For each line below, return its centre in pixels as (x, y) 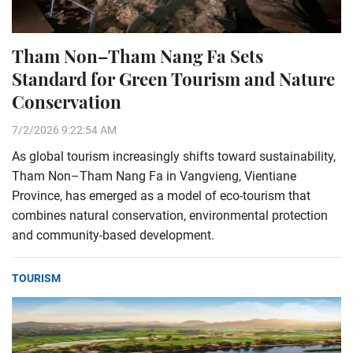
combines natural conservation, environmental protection (170, 216)
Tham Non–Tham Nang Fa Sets (137, 56)
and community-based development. (113, 235)
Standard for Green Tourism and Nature (173, 79)
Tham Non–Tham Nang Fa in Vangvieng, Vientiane (154, 176)
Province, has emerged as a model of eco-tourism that (161, 196)
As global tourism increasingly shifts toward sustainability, (174, 156)
